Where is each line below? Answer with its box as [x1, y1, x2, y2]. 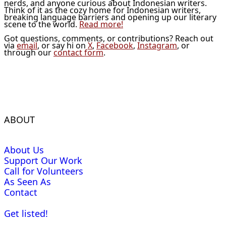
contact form [53, 47, 103, 59]
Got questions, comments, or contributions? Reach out [4, 33, 213, 44]
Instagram [137, 40, 177, 51]
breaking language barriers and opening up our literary [4, 12, 216, 23]
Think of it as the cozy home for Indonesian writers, [4, 5, 201, 16]
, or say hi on [37, 40, 88, 51]
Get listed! [4, 207, 48, 220]
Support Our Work [4, 154, 82, 167]
